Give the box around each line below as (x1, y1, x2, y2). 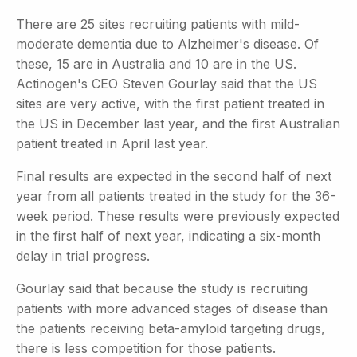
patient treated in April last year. (16, 135, 208, 151)
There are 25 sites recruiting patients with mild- (16, 15, 300, 32)
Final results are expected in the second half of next (16, 167, 331, 184)
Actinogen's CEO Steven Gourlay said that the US (16, 75, 317, 92)
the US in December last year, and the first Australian (16, 115, 340, 131)
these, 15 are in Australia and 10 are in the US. (16, 55, 296, 72)
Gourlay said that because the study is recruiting (16, 280, 308, 296)
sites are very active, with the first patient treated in (16, 95, 324, 112)
